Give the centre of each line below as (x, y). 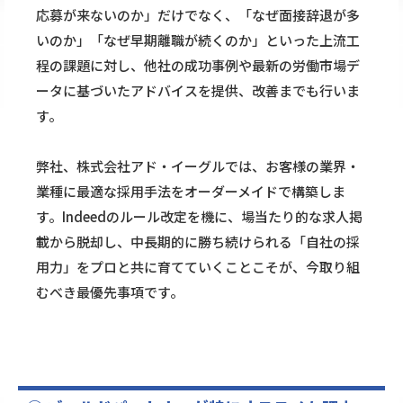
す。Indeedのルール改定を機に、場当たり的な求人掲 (199, 217)
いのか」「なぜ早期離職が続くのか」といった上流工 (198, 40)
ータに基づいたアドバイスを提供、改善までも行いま (198, 91)
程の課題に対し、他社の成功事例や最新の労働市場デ (198, 66)
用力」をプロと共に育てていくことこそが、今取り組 (198, 267)
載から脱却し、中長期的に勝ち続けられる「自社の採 (198, 242)
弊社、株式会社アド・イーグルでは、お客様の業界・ (198, 166)
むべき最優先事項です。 (110, 292)
